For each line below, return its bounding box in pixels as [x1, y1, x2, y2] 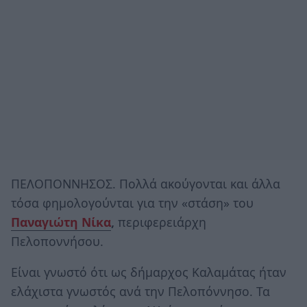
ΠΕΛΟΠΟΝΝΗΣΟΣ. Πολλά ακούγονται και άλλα [11, 175, 280, 192]
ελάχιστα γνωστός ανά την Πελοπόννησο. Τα [11, 283, 270, 300]
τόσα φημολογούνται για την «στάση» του [11, 194, 254, 211]
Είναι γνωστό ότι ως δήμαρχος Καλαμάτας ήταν [11, 264, 286, 281]
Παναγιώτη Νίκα [11, 213, 111, 230]
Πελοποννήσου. [11, 232, 103, 249]
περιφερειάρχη [114, 213, 206, 230]
